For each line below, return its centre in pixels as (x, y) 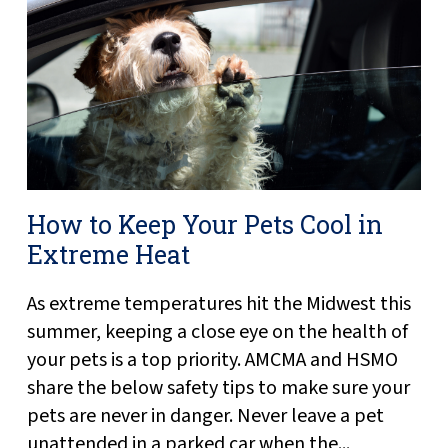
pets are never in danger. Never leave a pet (205, 415)
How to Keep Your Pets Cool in (204, 224)
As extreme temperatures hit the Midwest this (218, 303)
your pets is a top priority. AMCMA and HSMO (212, 359)
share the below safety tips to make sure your (218, 387)
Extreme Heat (108, 254)
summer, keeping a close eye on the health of (217, 331)
